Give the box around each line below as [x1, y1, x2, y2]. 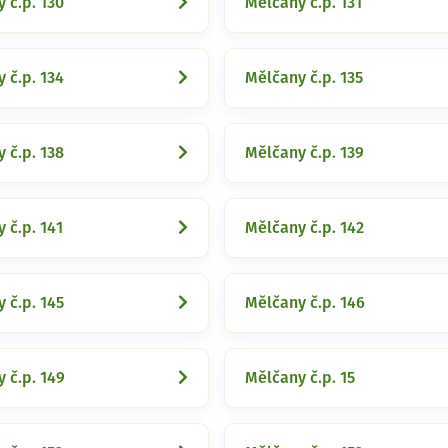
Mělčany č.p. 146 [245, 295, 365, 311]
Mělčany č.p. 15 [245, 370, 355, 386]
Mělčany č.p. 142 [245, 220, 364, 236]
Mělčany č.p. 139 [245, 145, 364, 161]
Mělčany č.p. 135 [245, 70, 363, 86]
